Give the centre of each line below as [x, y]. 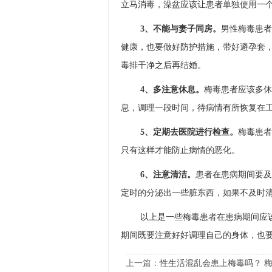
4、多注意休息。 [172, 89]
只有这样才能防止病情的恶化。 [180, 150]
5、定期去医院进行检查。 [189, 132]
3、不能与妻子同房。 [180, 29]
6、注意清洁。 [168, 174]
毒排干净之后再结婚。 [163, 65]
